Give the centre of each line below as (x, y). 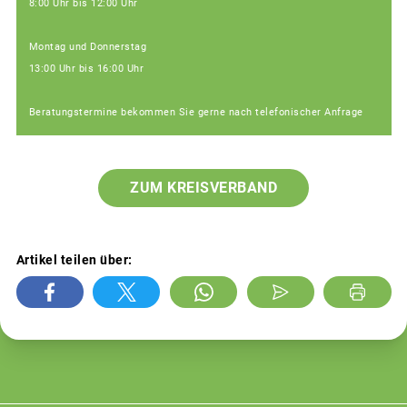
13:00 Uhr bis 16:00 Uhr (86, 68)
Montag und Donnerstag (87, 46)
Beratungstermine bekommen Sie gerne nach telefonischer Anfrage (196, 112)
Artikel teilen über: (74, 260)
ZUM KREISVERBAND (203, 188)
